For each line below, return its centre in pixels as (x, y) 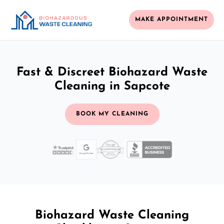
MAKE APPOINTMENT (171, 20)
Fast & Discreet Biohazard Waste (112, 72)
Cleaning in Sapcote (112, 86)
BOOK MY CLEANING (112, 114)
